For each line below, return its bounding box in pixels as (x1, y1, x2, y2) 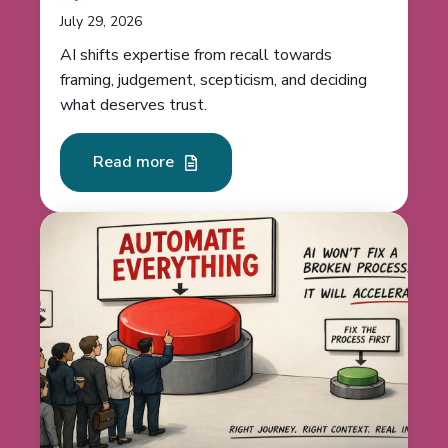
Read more (93, 150, 178, 173)
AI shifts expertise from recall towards (60, 43, 332, 66)
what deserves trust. (60, 93, 207, 116)
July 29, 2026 (60, 11, 142, 31)
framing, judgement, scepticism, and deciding (60, 68, 367, 91)
